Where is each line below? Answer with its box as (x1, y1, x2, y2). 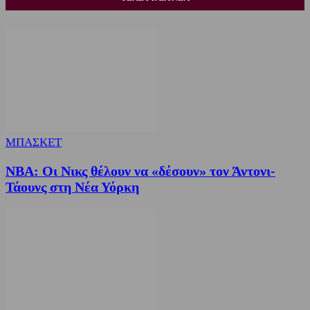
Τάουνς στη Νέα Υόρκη (6, 179, 139, 194)
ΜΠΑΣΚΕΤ (6, 136, 62, 149)
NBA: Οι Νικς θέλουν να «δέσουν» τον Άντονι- (6, 163, 275, 179)
